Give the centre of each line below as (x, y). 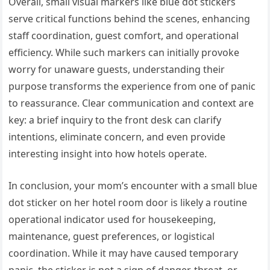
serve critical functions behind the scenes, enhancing (130, 19)
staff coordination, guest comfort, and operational (124, 36)
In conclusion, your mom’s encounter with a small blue (133, 186)
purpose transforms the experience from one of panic (132, 86)
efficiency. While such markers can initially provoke (124, 53)
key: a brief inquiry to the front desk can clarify (115, 120)
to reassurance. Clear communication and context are (131, 103)
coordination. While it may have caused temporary (124, 253)
